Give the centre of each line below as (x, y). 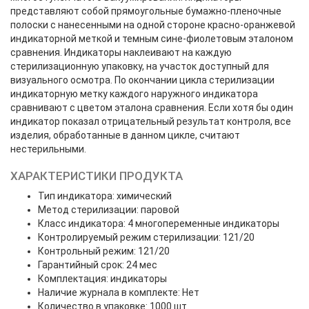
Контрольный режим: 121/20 (104, 251)
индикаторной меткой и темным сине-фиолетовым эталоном (152, 39)
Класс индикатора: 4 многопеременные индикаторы (159, 223)
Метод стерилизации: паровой (109, 210)
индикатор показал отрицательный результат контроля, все (151, 121)
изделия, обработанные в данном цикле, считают (125, 135)
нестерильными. (48, 149)
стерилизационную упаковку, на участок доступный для (140, 66)
